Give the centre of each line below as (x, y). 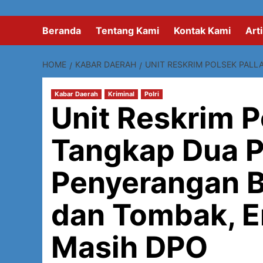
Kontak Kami (202, 30)
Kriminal (121, 94)
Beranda (62, 30)
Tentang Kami (127, 30)
